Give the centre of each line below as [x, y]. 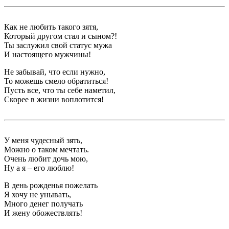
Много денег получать [43, 203]
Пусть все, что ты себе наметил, [60, 90]
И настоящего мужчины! [48, 54]
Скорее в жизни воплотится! [54, 99]
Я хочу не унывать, [38, 194]
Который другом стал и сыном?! [61, 36]
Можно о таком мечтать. [47, 149]
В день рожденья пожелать [51, 185]
